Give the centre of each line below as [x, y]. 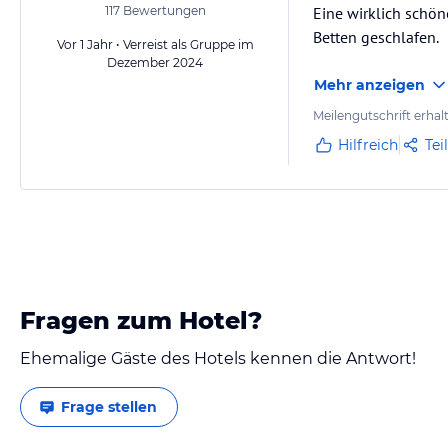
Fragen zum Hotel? [141, 320]
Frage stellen [109, 407]
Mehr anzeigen [369, 85]
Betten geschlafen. [376, 37]
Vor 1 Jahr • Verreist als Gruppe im [155, 44]
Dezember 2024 [155, 62]
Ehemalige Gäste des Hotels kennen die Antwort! [218, 358]
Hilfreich [368, 145]
